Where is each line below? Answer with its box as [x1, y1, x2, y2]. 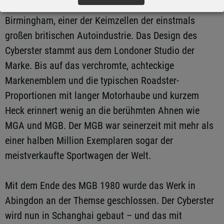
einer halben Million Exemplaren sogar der [5, 134, 173, 146]
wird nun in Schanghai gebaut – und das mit [5, 209, 182, 221]
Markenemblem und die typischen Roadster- [5, 74, 179, 86]
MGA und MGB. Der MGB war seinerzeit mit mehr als [5, 119, 213, 131]
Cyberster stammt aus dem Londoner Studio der [5, 44, 194, 56]
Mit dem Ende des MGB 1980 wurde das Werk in [5, 179, 195, 191]
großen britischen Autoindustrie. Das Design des [5, 29, 197, 41]
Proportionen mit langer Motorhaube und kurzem [5, 89, 199, 101]
